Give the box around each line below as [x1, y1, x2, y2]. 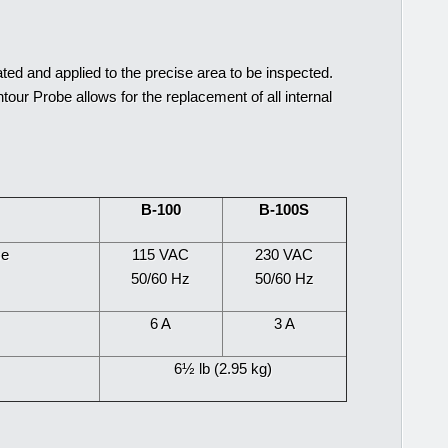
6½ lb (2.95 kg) [173, 360, 272, 377]
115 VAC [132, 246, 189, 263]
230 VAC [255, 246, 313, 263]
